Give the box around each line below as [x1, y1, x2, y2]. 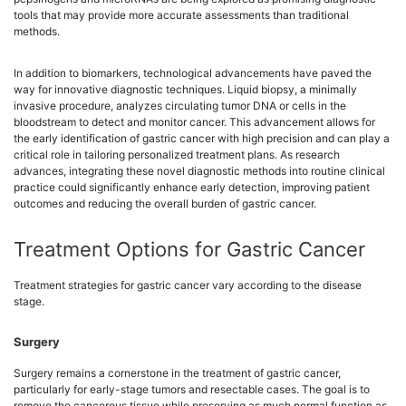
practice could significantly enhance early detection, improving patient [14, 179, 370, 194]
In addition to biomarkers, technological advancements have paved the [14, 65, 372, 80]
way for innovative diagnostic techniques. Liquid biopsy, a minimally [14, 82, 357, 96]
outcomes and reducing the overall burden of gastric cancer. [14, 196, 316, 210]
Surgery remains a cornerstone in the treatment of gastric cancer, [14, 365, 341, 380]
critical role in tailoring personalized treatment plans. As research [14, 147, 340, 161]
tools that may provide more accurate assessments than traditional [14, 7, 349, 22]
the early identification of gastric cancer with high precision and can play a [14, 130, 390, 145]
